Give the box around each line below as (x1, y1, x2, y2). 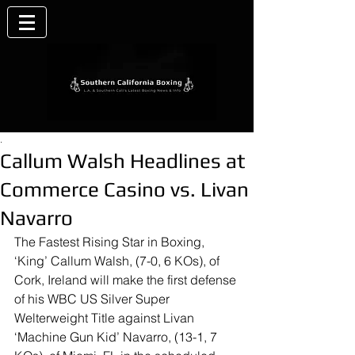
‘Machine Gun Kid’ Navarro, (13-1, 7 (14, 329, 220, 345)
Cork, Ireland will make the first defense (14, 272, 239, 288)
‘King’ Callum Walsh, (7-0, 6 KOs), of (14, 253, 223, 269)
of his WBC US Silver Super (14, 291, 173, 307)
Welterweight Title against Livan (14, 310, 197, 326)
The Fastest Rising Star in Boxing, (14, 234, 208, 250)
